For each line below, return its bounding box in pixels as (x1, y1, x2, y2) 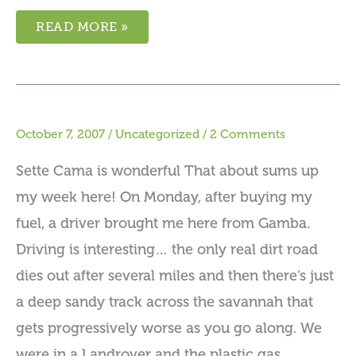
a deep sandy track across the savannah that (16, 293, 313, 310)
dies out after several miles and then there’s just (16, 267, 334, 284)
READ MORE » (36, 19, 129, 35)
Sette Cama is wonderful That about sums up (16, 162, 319, 179)
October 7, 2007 (16, 127, 105, 142)
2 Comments (210, 127, 285, 142)
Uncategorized (115, 127, 199, 142)
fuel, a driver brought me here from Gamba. (16, 215, 310, 231)
